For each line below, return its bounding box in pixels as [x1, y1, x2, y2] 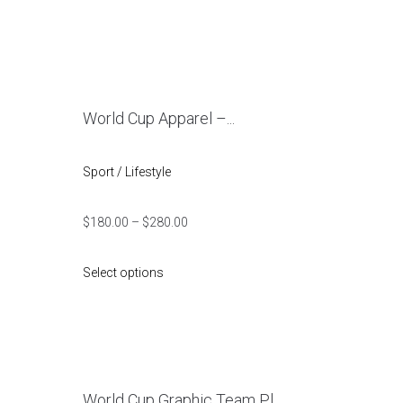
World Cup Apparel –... [83, 108, 235, 128]
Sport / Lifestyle [83, 164, 171, 179]
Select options [83, 264, 164, 280]
